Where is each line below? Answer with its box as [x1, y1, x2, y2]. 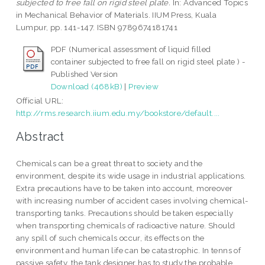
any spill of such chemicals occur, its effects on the [15, 232, 205, 243]
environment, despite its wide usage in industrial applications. [15, 170, 246, 180]
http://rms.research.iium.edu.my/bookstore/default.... [15, 108, 220, 118]
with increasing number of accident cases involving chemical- [15, 195, 249, 205]
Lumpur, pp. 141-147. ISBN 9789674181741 [15, 22, 178, 33]
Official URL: [15, 96, 64, 106]
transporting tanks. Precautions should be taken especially [15, 208, 234, 218]
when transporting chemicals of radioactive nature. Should [15, 220, 235, 230]
